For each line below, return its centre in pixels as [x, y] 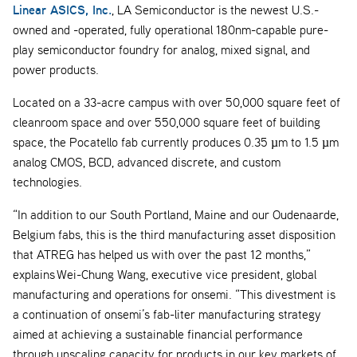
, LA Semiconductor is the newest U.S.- [215, 10]
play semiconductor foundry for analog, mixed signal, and [161, 50]
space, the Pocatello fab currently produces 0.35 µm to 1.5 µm [176, 142]
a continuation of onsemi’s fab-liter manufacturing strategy [167, 314]
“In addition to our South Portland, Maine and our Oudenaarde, [176, 215]
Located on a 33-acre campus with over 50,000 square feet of [177, 102]
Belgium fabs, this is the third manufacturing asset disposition [174, 235]
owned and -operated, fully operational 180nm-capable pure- [171, 30]
